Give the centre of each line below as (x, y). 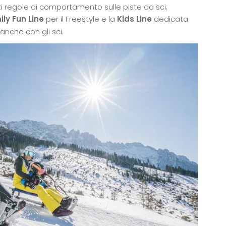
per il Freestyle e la (80, 19)
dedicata (171, 19)
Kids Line (134, 19)
